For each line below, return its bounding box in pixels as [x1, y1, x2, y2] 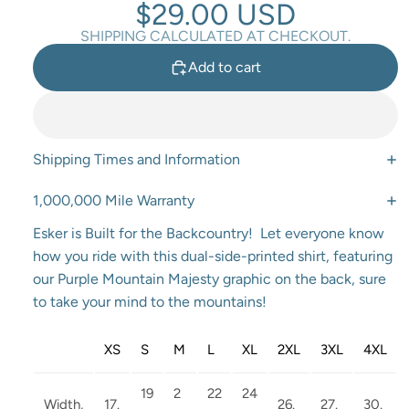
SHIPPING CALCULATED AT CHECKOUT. [80, 26, 351, 45]
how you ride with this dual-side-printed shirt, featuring [33, 246, 393, 265]
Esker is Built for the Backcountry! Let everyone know [33, 224, 384, 242]
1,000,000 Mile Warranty [33, 192, 194, 210]
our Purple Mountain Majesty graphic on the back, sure [33, 269, 386, 288]
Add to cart [188, 58, 261, 77]
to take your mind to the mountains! [33, 292, 267, 310]
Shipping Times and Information [33, 151, 240, 169]
